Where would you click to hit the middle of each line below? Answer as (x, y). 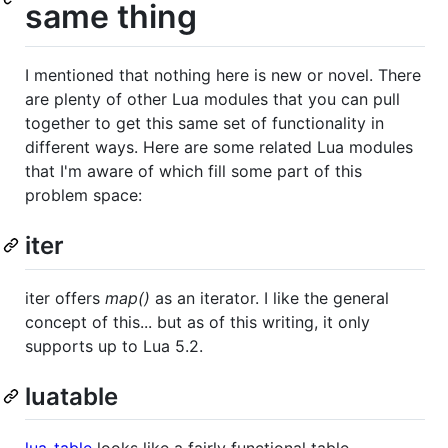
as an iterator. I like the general (269, 297)
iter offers (65, 297)
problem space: (83, 195)
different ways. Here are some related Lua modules (219, 147)
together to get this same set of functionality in (204, 123)
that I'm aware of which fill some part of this (193, 171)
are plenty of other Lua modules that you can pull (212, 99)
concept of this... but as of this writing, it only (197, 321)
